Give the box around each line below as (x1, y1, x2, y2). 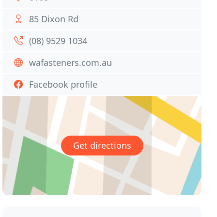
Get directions (73, 139, 131, 152)
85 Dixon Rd (29, 13, 79, 25)
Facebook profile (29, 78, 98, 90)
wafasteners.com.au (29, 57, 112, 68)
